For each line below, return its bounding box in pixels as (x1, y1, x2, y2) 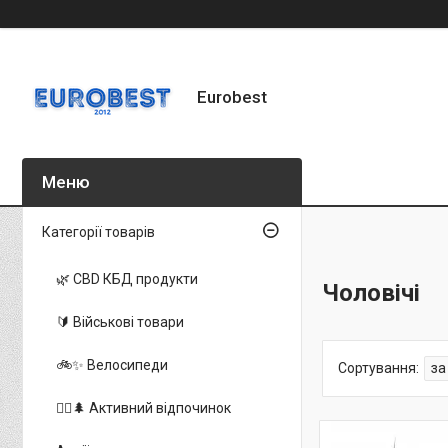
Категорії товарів (42, 223, 155, 240)
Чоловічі (322, 278, 420, 307)
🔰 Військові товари (56, 313, 184, 330)
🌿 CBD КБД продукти (56, 270, 198, 287)
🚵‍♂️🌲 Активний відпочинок (56, 399, 231, 416)
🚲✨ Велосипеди (56, 356, 168, 373)
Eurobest (197, 87, 267, 108)
